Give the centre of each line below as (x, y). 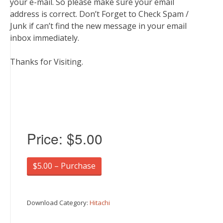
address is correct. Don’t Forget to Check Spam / (99, 14)
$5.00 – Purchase (64, 166)
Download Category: (58, 203)
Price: (47, 138)
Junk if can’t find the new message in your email (98, 26)
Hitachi (100, 203)
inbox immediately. (45, 38)
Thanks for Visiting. (47, 62)
